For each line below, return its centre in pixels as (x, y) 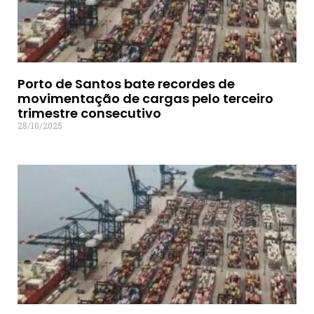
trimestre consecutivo (89, 114)
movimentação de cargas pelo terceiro (145, 99)
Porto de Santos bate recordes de (126, 84)
